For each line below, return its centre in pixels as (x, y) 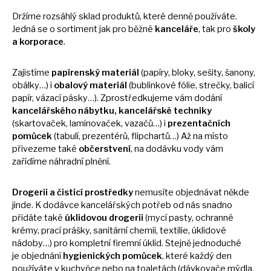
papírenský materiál (95, 72)
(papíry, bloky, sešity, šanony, (197, 72)
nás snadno (209, 205)
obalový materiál (91, 85)
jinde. (24, 205)
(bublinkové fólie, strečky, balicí (191, 85)
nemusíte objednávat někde (191, 192)
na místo (211, 136)
